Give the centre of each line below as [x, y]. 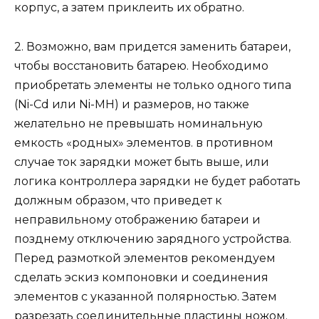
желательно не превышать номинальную [138, 123]
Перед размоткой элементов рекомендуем [145, 258]
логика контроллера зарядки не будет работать [157, 181]
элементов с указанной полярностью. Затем [146, 296]
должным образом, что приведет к [118, 200]
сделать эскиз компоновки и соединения [141, 277]
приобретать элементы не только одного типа [153, 85]
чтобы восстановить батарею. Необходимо [141, 66]
